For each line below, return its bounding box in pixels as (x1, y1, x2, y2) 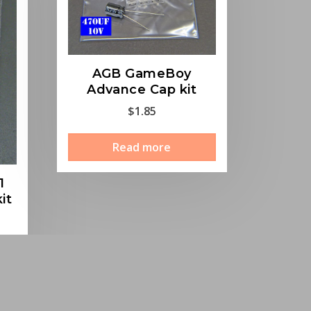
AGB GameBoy (92, 66, 192, 82)
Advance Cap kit (87, 82, 197, 98)
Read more (112, 140, 171, 155)
